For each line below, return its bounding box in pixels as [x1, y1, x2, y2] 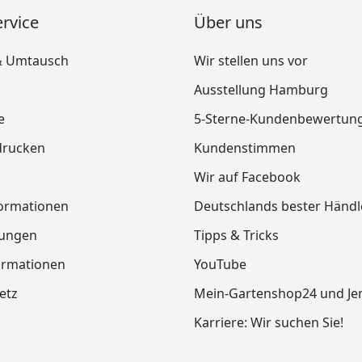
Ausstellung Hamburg [194, 81, 328, 99]
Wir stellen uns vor [194, 52, 308, 69]
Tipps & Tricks [194, 226, 279, 244]
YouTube [194, 255, 246, 273]
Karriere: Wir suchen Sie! [194, 314, 343, 331]
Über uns [194, 11, 263, 33]
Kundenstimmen [194, 139, 296, 157]
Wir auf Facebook [194, 168, 301, 186]
